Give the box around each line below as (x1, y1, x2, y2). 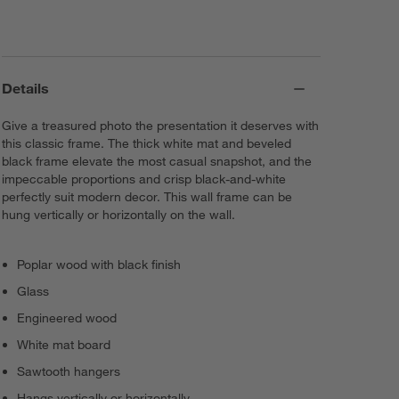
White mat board (17, 337, 111, 354)
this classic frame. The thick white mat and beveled (2, 135, 292, 152)
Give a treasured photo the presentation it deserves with (2, 118, 320, 134)
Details (2, 79, 50, 98)
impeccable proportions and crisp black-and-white (2, 171, 287, 188)
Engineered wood (17, 310, 118, 327)
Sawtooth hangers (17, 363, 121, 380)
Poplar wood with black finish (17, 256, 182, 273)
